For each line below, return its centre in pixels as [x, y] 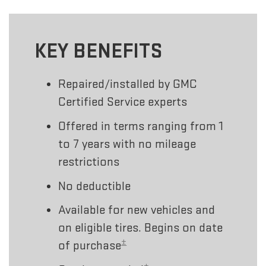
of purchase [90, 246]
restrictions [89, 161]
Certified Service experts [123, 102]
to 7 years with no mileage [127, 144]
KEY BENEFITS [99, 51]
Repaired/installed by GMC [128, 84]
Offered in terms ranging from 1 [141, 126]
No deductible [95, 186]
